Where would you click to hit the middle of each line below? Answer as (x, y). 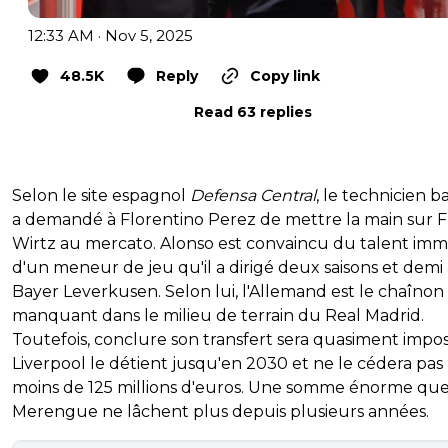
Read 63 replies (253, 112)
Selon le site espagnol (101, 196)
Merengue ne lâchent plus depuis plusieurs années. (220, 412)
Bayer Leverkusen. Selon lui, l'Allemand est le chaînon (228, 292)
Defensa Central (253, 196)
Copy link (285, 76)
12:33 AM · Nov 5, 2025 (110, 36)
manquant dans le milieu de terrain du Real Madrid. (218, 316)
